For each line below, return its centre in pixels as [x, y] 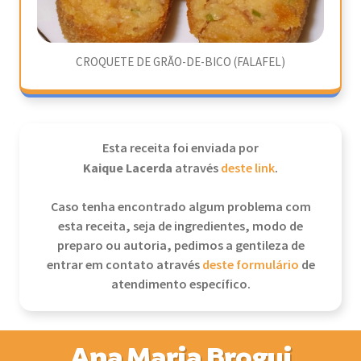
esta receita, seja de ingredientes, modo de [180, 227]
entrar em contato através [124, 266]
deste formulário [250, 266]
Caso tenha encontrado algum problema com [180, 207]
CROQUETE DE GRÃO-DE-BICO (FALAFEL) [180, 62]
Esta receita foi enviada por [180, 149]
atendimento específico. [180, 285]
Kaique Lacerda [129, 168]
